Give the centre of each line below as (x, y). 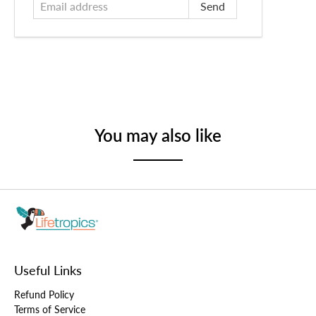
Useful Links (48, 271)
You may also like (158, 135)
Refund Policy (44, 295)
